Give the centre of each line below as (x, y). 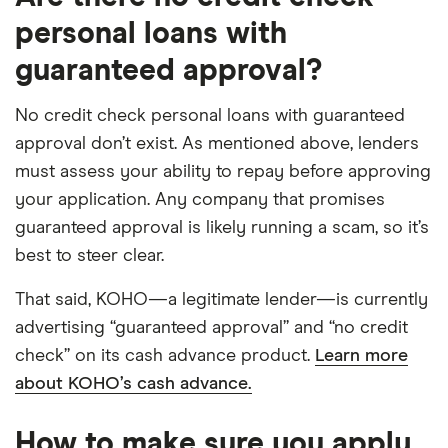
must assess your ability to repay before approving (223, 171)
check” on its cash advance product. (165, 355)
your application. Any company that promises (200, 199)
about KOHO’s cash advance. (133, 383)
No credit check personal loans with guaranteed (210, 115)
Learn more (361, 355)
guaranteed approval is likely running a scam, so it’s (222, 227)
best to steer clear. (89, 255)
